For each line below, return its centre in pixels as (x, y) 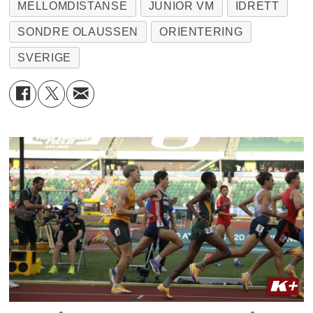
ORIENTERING (201, 31)
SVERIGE (44, 57)
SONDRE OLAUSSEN (78, 31)
